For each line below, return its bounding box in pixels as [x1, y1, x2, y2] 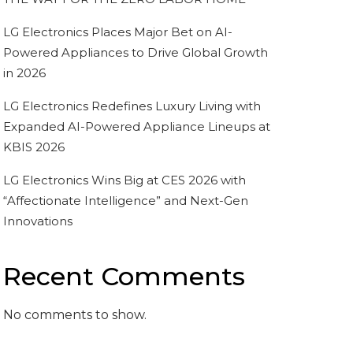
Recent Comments [3, 261, 245, 292]
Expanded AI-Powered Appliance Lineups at [3, 119, 270, 135]
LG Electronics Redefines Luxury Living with [3, 98, 261, 114]
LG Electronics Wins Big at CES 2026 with [3, 173, 246, 188]
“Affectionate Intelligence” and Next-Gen [3, 193, 248, 209]
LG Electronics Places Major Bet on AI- [3, 24, 232, 40]
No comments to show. [3, 307, 147, 323]
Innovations [3, 214, 72, 229]
